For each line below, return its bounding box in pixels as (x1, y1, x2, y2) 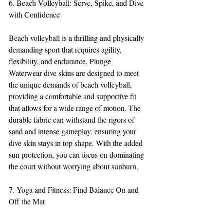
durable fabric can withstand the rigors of (9, 114, 136, 125)
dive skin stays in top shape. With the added (9, 138, 145, 148)
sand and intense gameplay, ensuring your (9, 126, 138, 137)
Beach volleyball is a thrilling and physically (9, 33, 146, 43)
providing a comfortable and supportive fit (9, 91, 138, 102)
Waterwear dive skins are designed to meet (9, 68, 141, 78)
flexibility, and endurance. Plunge (9, 56, 113, 67)
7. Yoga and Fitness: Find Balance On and (9, 184, 141, 195)
